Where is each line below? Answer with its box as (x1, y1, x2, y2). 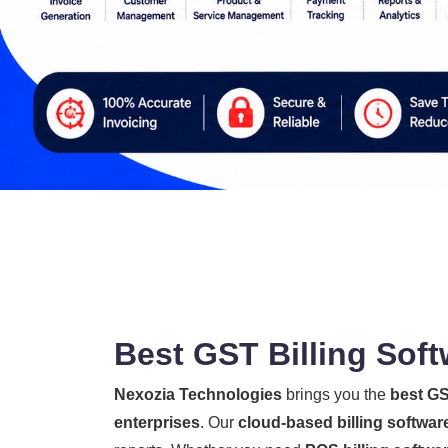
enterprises (114, 414, 200, 432)
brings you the (282, 386, 390, 404)
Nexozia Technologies (114, 386, 282, 404)
